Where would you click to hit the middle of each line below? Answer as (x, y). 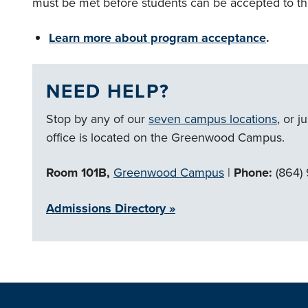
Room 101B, (78, 173)
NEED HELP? (108, 91)
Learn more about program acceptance (157, 38)
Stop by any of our (97, 119)
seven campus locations (213, 119)
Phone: (253, 173)
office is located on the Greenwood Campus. (165, 137)
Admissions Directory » (111, 208)
